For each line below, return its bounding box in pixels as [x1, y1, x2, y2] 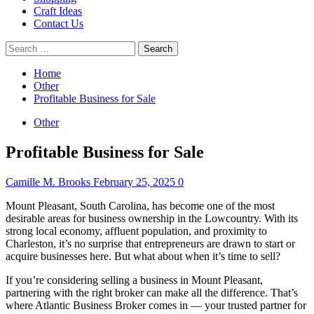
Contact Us [34, 18, 83, 29]
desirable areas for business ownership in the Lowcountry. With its [6, 212, 298, 224]
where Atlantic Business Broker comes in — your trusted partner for [6, 299, 306, 311]
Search [5, 41, 35, 53]
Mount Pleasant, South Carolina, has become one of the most [6, 199, 275, 212]
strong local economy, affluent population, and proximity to [6, 224, 267, 237]
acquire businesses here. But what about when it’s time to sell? [6, 250, 280, 262]
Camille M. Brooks [6, 175, 93, 188]
